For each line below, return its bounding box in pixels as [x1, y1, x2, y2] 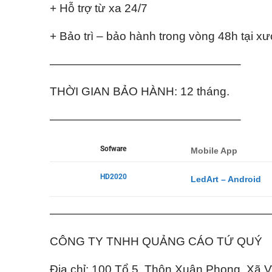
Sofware [100, 144, 127, 154]
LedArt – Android [191, 174, 262, 185]
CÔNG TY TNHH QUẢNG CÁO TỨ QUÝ [50, 234, 262, 248]
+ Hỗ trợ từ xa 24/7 [50, 2, 148, 15]
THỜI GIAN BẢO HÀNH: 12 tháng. [50, 85, 229, 98]
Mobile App [191, 146, 238, 156]
